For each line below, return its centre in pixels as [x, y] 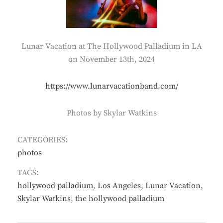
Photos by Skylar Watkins [111, 113]
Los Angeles [119, 185]
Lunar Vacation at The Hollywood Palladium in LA [111, 46]
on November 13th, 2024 [111, 59]
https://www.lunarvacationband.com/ [111, 86]
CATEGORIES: [43, 140]
